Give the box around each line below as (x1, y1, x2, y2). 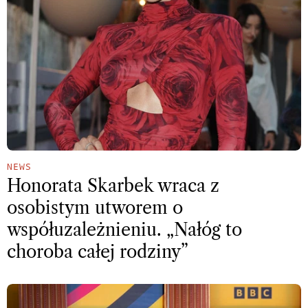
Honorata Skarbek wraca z (7, 175, 219, 197)
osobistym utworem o (7, 197, 183, 219)
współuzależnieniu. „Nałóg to (7, 219, 242, 241)
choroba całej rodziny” (7, 241, 188, 263)
